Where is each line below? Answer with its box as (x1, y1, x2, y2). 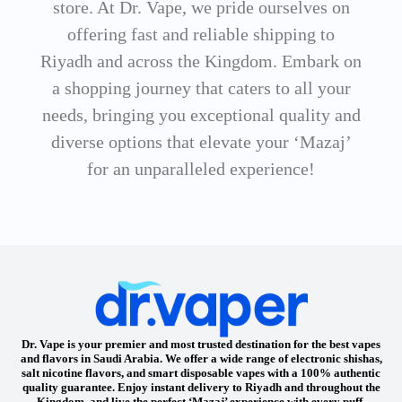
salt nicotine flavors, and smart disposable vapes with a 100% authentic (22, 365, 380, 380)
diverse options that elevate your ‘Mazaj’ (50, 131, 352, 152)
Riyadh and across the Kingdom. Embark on (40, 50, 362, 71)
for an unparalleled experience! (87, 158, 315, 179)
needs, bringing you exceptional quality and (41, 104, 361, 125)
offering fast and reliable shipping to (67, 23, 335, 44)
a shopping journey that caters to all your (51, 77, 351, 98)
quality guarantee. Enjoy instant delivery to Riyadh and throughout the (22, 380, 380, 394)
